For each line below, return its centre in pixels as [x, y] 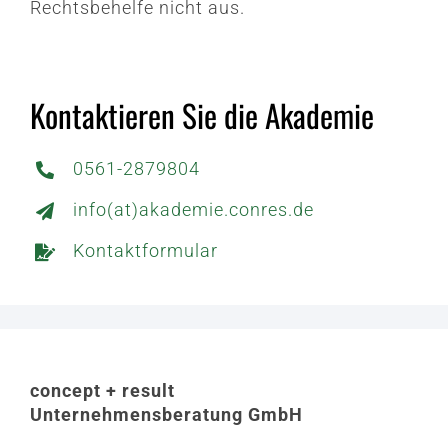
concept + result [105, 391]
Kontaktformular [146, 251]
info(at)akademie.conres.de [194, 210]
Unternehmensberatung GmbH [169, 415]
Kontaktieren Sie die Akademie [202, 115]
